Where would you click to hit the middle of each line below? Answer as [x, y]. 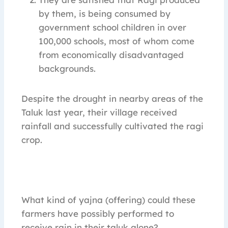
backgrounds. [67, 69]
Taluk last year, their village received [99, 112]
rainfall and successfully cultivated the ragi [112, 126]
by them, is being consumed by [105, 14]
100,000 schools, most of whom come [117, 41]
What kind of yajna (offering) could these [108, 200]
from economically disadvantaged [111, 55]
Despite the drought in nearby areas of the [112, 99]
